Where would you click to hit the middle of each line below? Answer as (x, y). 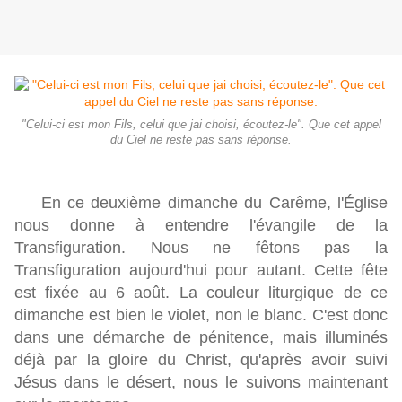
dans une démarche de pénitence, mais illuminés (201, 338)
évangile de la (322, 226)
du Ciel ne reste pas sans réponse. (201, 140)
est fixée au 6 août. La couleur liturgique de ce (201, 293)
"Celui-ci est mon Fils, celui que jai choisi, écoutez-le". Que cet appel (201, 125)
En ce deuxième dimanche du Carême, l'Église (201, 203)
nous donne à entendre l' (135, 226)
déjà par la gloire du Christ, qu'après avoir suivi (201, 360)
